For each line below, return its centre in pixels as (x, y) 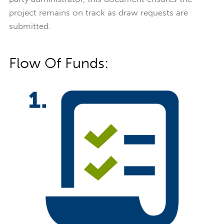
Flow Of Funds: (59, 63)
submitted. (29, 26)
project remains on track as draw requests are (98, 12)
